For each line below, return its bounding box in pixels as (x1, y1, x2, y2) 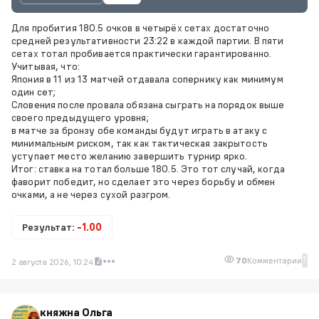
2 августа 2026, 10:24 (11, 256, 93, 267)
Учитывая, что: (11, 59, 80, 73)
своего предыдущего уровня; (11, 110, 149, 124)
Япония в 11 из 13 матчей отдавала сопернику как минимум (11, 72, 283, 85)
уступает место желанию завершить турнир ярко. (11, 149, 248, 162)
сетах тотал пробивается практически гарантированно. (11, 46, 272, 60)
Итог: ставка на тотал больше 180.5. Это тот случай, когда (11, 162, 285, 175)
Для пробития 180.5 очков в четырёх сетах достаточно (11, 21, 270, 34)
